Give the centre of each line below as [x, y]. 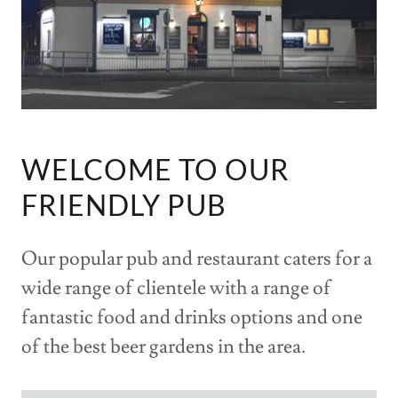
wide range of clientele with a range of [176, 288]
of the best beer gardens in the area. [163, 346]
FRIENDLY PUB [124, 204]
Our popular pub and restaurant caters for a [197, 259]
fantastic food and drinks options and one [192, 317]
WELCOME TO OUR [155, 169]
